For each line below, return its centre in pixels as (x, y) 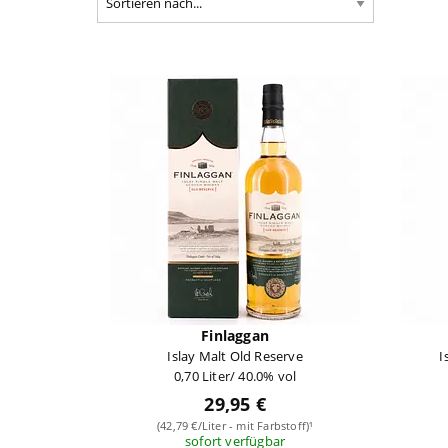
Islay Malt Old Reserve (235, 355)
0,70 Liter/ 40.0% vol (235, 375)
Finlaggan (235, 335)
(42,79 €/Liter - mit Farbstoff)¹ (235, 425)
